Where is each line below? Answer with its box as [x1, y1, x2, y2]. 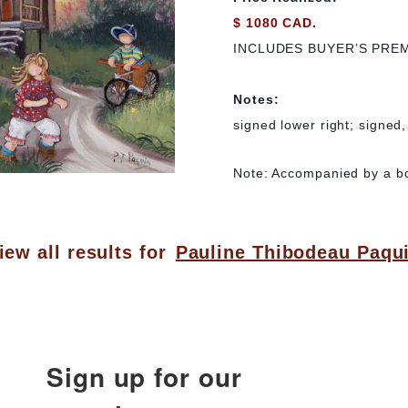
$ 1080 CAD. [233, 15, 317, 30]
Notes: [233, 91, 280, 107]
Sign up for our [46, 358, 242, 396]
